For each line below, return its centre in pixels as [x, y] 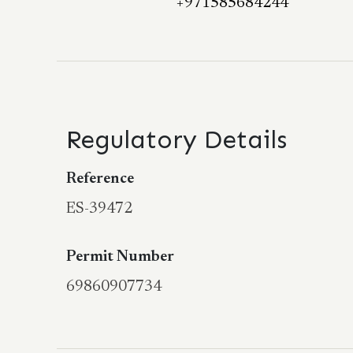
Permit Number [120, 257]
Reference [100, 179]
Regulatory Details [176, 139]
